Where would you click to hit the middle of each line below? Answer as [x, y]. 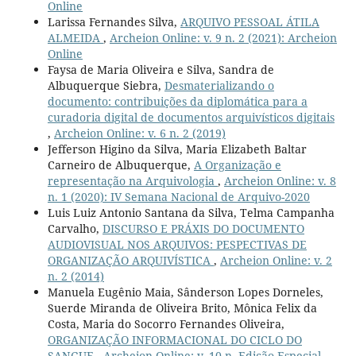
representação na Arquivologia [132, 180]
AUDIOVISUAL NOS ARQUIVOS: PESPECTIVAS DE [177, 244]
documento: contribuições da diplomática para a [177, 101]
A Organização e [237, 164]
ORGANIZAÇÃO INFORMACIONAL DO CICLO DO [174, 339]
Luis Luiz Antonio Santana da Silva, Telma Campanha [191, 212]
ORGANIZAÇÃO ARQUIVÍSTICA [130, 260]
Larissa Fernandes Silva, [114, 21]
